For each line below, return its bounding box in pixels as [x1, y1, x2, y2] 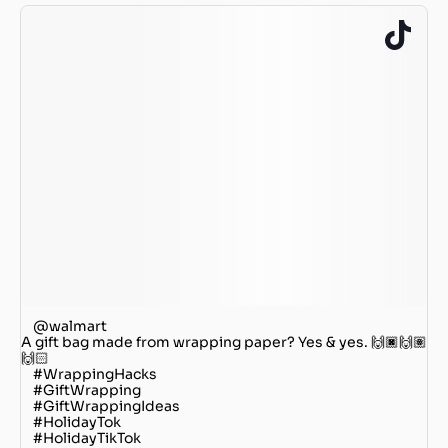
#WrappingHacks [33, 364, 157, 383]
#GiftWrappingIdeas [33, 396, 180, 415]
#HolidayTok [33, 412, 121, 431]
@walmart [33, 316, 107, 335]
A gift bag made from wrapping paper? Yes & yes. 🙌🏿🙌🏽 [21, 332, 427, 351]
